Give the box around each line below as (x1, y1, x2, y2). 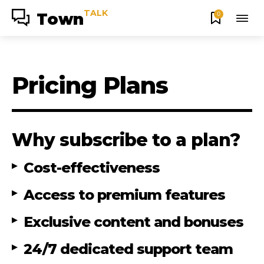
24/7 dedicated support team (24, 240, 233, 258)
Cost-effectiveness (24, 159, 160, 176)
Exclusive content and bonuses (24, 213, 243, 230)
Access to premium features (24, 186, 225, 203)
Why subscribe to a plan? (12, 129, 240, 151)
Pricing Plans (12, 71, 168, 100)
